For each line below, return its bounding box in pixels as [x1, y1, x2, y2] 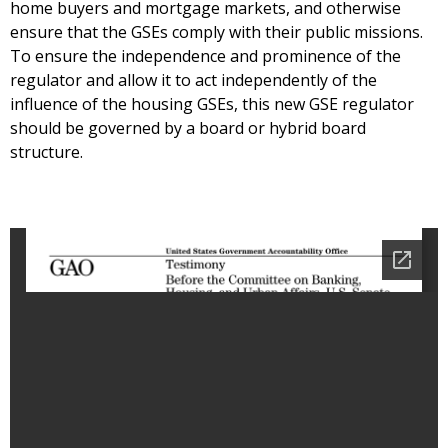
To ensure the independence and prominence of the [10, 45, 401, 68]
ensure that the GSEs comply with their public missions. [10, 21, 423, 44]
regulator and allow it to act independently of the [10, 69, 377, 92]
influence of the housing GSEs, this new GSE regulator [10, 93, 414, 116]
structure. [10, 141, 83, 164]
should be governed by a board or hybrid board [10, 117, 366, 140]
